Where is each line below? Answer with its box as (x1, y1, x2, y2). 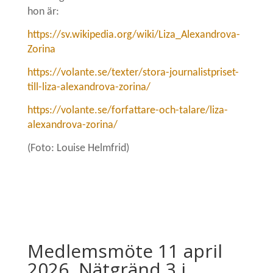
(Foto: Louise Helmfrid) (27, 142, 129, 154)
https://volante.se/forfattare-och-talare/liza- (27, 104, 228, 116)
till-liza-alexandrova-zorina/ (27, 81, 151, 93)
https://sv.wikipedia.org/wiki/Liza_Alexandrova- (27, 29, 240, 41)
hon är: (27, 5, 59, 18)
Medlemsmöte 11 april (27, 238, 222, 263)
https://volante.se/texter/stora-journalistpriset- (27, 66, 239, 79)
